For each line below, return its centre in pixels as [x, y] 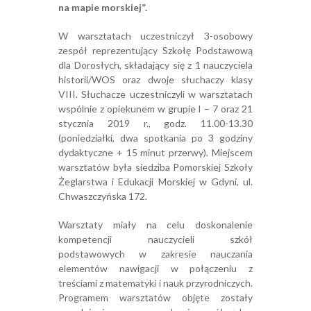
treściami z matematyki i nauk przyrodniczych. [155, 283]
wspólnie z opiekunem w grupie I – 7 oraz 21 [155, 109]
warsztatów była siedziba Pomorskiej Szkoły [155, 167]
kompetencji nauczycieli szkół [155, 239]
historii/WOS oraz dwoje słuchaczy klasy [155, 79]
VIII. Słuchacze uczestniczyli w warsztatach [155, 94]
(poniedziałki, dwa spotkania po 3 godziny [155, 138]
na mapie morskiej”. [103, 7]
